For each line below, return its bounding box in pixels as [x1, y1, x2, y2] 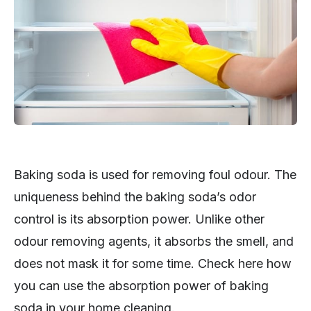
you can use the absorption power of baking [14, 278, 269, 294]
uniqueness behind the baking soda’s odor [14, 190, 256, 205]
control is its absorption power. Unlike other [14, 212, 264, 227]
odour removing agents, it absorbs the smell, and [14, 234, 294, 249]
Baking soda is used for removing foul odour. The [14, 167, 296, 183]
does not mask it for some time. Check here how [14, 256, 292, 271]
